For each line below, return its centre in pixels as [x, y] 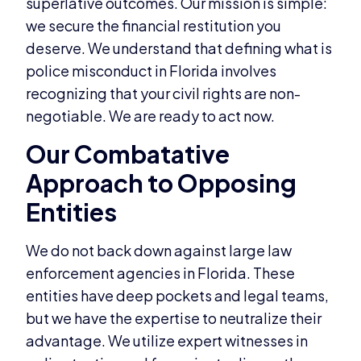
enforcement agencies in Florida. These [161, 272]
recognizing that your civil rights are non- [164, 93]
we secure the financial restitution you [154, 26]
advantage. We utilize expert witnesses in [167, 340]
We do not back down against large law [159, 250]
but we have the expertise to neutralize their [174, 317]
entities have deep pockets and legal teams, [178, 295]
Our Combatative [128, 154]
